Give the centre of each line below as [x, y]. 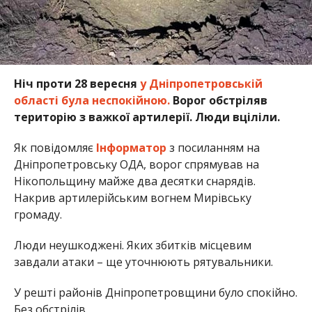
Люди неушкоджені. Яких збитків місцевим [132, 245]
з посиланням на [213, 147]
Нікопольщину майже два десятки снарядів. [134, 181]
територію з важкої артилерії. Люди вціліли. [147, 117]
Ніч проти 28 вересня [77, 83]
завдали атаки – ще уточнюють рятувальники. [143, 262]
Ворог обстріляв [218, 100]
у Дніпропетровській [201, 83]
